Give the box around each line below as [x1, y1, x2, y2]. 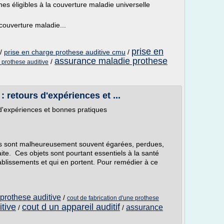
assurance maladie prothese [54, 56, 167, 66]
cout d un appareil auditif [22, 202, 120, 212]
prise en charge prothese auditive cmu [4, 48, 125, 56]
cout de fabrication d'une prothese [67, 194, 159, 201]
